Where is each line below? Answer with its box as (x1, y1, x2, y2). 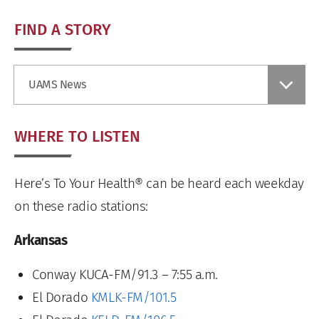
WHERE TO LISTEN (14, 126, 140, 146)
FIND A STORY (14, 19, 111, 39)
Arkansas (14, 231, 68, 249)
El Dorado (32, 288, 91, 305)
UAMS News (28, 77, 86, 91)
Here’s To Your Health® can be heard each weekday (14, 174, 304, 192)
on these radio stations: (14, 197, 148, 214)
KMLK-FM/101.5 (90, 288, 177, 305)
